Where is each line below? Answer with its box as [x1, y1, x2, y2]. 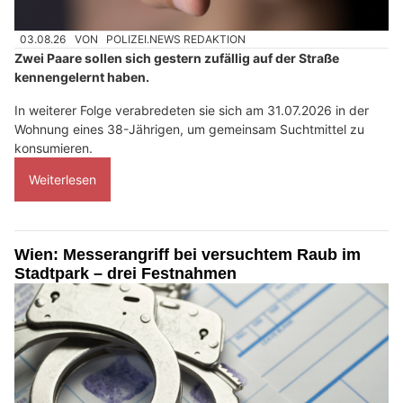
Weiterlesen [29, 172, 96, 188]
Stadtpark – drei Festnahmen [14, 264, 237, 283]
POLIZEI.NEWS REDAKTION [106, 32, 246, 47]
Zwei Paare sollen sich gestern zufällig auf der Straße [14, 50, 339, 67]
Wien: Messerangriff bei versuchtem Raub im [14, 246, 361, 264]
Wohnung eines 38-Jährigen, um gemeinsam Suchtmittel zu [14, 121, 364, 138]
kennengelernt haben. [14, 69, 149, 85]
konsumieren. [14, 140, 93, 157]
